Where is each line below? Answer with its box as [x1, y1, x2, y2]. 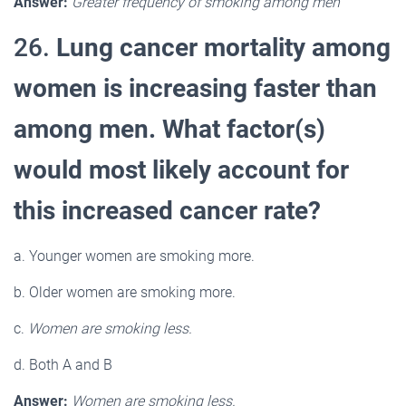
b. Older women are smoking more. [14, 283, 236, 301]
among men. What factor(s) [14, 113, 325, 144]
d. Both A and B [14, 355, 112, 373]
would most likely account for [14, 154, 349, 185]
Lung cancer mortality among [56, 32, 391, 63]
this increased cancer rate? [14, 195, 321, 226]
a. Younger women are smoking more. [14, 246, 255, 265]
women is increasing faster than [14, 72, 377, 103]
